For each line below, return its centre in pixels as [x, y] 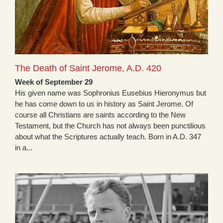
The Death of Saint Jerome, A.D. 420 [88, 68]
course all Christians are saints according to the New [100, 115]
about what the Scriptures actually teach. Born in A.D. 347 [108, 137]
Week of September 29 [54, 82]
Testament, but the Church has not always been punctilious [110, 126]
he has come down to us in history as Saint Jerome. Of [104, 104]
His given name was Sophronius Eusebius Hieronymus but [111, 93]
